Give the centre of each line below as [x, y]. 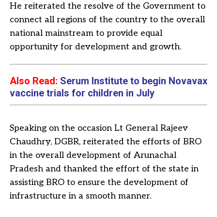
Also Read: [35, 81]
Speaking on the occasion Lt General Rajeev [99, 128]
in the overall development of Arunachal [93, 155]
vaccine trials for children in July [82, 93]
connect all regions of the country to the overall [107, 19]
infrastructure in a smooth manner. [80, 196]
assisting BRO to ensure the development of [99, 182]
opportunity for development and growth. [95, 46]
